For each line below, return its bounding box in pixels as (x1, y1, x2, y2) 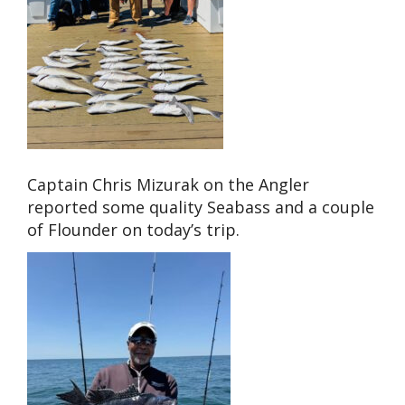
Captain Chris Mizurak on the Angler (27, 173, 309, 195)
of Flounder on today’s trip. (27, 218, 240, 240)
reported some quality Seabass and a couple (27, 195, 374, 218)
